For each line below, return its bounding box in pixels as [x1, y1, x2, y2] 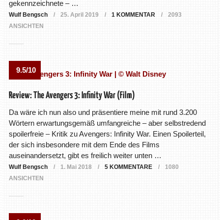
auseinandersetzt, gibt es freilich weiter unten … [8, 151, 162, 160]
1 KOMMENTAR [111, 11, 155, 19]
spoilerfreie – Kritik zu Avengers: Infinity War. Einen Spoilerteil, [8, 130, 206, 138]
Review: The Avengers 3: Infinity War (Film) [8, 91, 135, 101]
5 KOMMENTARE [104, 164, 152, 171]
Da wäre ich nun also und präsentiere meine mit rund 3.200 [8, 108, 197, 117]
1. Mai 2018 [60, 164, 92, 171]
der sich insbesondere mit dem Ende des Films [8, 140, 160, 149]
